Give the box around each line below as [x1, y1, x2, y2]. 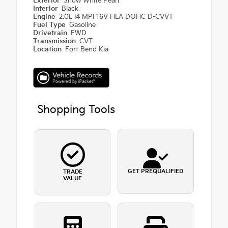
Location [33, 45, 64, 53]
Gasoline [69, 20, 96, 29]
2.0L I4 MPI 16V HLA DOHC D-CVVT [59, 12, 174, 21]
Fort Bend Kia [65, 45, 109, 53]
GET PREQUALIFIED [128, 168, 183, 175]
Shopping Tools [37, 103, 115, 116]
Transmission [33, 37, 78, 45]
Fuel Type [33, 20, 68, 29]
